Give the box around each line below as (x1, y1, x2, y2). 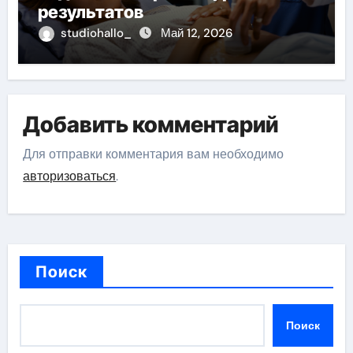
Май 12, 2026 (160, 25, 232, 42)
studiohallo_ (60, 25, 135, 42)
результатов (37, 2, 143, 23)
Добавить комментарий (23, 110, 279, 138)
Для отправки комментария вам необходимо (23, 146, 284, 163)
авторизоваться (23, 168, 117, 185)
